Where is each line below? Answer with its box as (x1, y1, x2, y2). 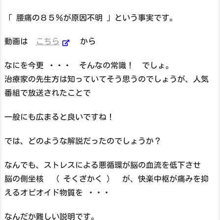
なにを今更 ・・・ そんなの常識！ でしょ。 (4, 61, 173, 70)
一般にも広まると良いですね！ (4, 113, 114, 121)
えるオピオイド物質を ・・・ (4, 188, 110, 196)
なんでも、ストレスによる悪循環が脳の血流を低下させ (4, 161, 201, 169)
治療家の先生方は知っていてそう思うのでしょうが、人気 (4, 75, 209, 83)
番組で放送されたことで (4, 89, 91, 97)
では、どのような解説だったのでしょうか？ (4, 137, 162, 145)
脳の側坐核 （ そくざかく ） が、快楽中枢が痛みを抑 (4, 174, 209, 183)
